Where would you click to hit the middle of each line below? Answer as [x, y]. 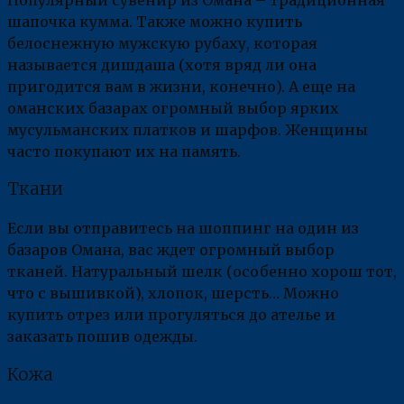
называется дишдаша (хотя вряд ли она [162, 64]
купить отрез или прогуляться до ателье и [171, 315]
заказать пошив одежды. [102, 336]
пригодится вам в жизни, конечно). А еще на [181, 86]
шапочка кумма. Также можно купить [155, 21]
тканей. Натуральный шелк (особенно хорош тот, [202, 271]
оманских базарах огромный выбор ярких [173, 108]
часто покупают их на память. [124, 151]
